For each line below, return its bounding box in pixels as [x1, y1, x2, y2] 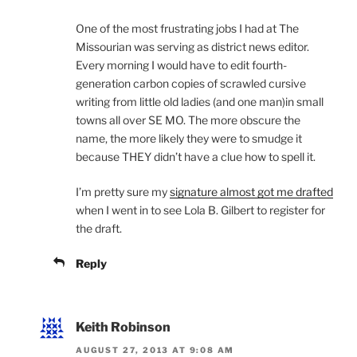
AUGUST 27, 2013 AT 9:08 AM [76, 344, 235, 355]
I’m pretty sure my [76, 185, 170, 199]
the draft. [76, 222, 122, 236]
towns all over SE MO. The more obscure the [76, 113, 300, 127]
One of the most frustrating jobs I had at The [76, 22, 299, 36]
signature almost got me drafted [170, 185, 333, 199]
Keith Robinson [76, 320, 171, 335]
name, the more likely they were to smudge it [76, 131, 302, 146]
